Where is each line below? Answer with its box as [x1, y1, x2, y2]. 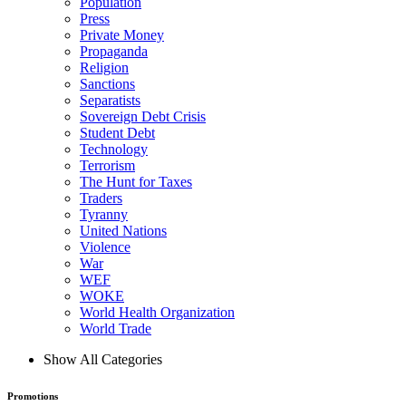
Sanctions [80, 75, 135, 92]
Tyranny [80, 206, 128, 222]
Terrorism [80, 157, 135, 173]
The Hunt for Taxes [80, 173, 192, 189]
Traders [80, 189, 122, 206]
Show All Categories [43, 351, 162, 367]
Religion [80, 59, 129, 75]
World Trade [80, 320, 151, 336]
